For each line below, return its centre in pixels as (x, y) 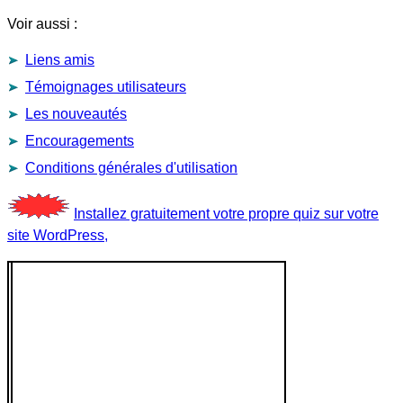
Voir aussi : (42, 24)
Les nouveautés (76, 114)
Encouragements (80, 141)
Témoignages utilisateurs (106, 87)
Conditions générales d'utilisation (131, 168)
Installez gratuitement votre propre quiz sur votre (226, 214)
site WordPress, (58, 235)
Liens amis (60, 60)
